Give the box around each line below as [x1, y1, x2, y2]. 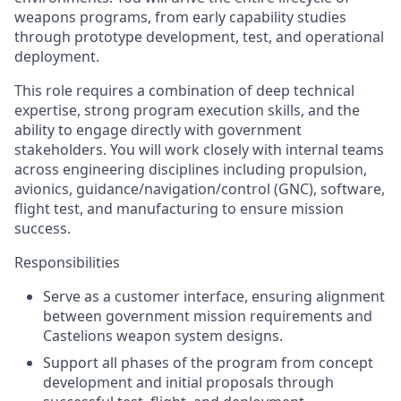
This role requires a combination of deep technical [14, 81, 354, 100]
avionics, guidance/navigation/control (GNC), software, [14, 179, 385, 199]
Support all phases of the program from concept [43, 353, 373, 372]
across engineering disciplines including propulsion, [14, 159, 367, 179]
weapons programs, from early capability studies [14, 7, 346, 27]
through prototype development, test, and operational [14, 27, 384, 47]
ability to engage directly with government [14, 120, 302, 140]
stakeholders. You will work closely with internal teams [14, 140, 384, 159]
